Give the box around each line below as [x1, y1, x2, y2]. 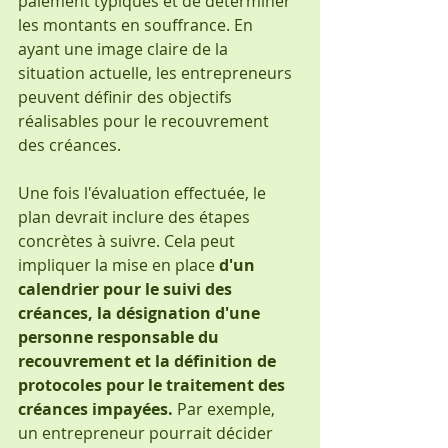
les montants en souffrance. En [18, 13, 257, 36]
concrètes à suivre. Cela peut [18, 229, 239, 252]
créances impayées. [18, 397, 177, 420]
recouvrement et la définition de [18, 349, 280, 372]
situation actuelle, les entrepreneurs [18, 61, 296, 84]
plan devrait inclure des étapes [18, 205, 254, 228]
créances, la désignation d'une [18, 301, 264, 324]
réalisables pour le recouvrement [18, 109, 273, 132]
